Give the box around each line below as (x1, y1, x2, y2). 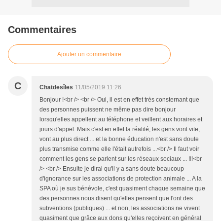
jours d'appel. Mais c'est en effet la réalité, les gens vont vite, (39, 126, 200, 133)
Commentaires (8, 24, 76, 36)
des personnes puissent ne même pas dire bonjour (39, 106, 176, 113)
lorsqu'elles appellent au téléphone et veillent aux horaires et (39, 116, 202, 123)
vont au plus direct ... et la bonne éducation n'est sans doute (39, 136, 199, 143)
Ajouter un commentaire (57, 51, 121, 58)
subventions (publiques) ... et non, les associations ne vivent (39, 205, 200, 212)
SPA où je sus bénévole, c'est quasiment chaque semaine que (39, 185, 205, 192)
